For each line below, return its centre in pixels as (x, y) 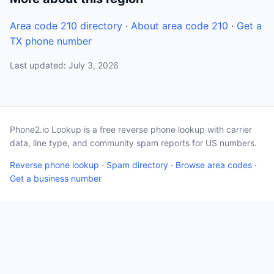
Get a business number (56, 178)
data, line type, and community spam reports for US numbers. (133, 143)
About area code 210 (180, 26)
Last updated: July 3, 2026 (64, 65)
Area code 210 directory (66, 26)
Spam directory (137, 165)
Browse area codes (214, 165)
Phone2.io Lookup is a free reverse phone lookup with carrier (131, 129)
